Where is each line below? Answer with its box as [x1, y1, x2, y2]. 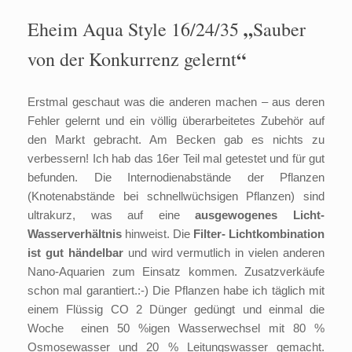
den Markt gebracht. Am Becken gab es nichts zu [27, 133, 324, 147]
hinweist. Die [122, 227, 193, 241]
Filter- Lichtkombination [193, 227, 324, 241]
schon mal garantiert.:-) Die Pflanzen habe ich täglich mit [27, 284, 324, 298]
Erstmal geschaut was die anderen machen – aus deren [27, 95, 324, 109]
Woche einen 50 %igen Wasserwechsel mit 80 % [27, 321, 324, 335]
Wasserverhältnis [27, 227, 122, 241]
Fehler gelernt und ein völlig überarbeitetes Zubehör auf [27, 114, 324, 128]
